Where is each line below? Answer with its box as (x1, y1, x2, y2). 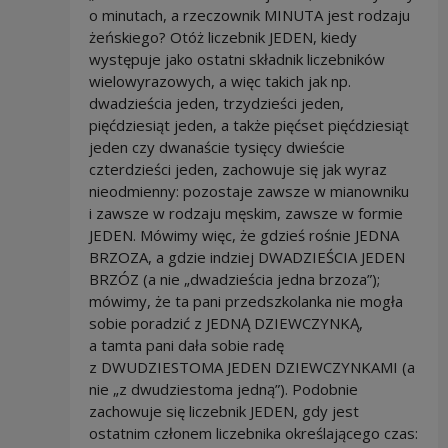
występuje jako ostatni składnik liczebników (88, 48, 385, 69)
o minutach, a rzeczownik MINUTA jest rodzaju (88, 4, 410, 25)
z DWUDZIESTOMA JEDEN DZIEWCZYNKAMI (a (88, 356, 415, 377)
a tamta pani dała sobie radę (88, 334, 284, 355)
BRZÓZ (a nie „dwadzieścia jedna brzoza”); (88, 268, 380, 289)
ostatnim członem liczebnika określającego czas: (88, 422, 418, 443)
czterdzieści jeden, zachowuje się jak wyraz (88, 158, 387, 179)
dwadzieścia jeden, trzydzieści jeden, (88, 92, 344, 113)
